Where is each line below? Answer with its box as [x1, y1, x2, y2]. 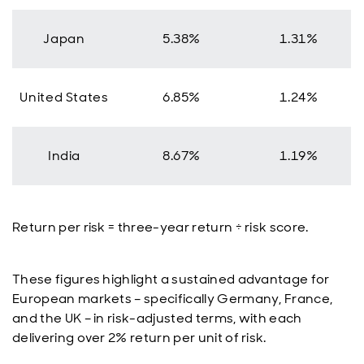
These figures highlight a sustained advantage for [12, 271, 330, 288]
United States [19, 89, 109, 106]
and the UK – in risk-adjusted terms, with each [12, 310, 302, 327]
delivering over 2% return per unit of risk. [12, 329, 266, 346]
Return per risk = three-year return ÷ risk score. [12, 219, 309, 236]
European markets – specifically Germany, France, [12, 290, 333, 307]
